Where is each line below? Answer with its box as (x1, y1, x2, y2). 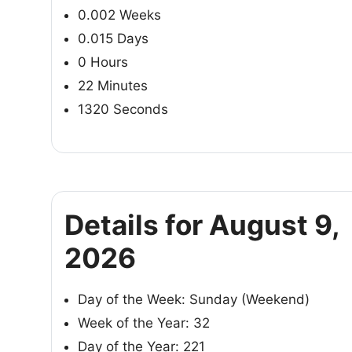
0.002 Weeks (78, 7, 161, 23)
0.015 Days (78, 31, 148, 46)
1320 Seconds (78, 101, 168, 117)
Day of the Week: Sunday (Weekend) (78, 291, 310, 307)
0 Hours (78, 54, 128, 70)
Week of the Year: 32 (78, 314, 210, 331)
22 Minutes (78, 78, 148, 93)
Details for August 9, (64, 207, 339, 241)
